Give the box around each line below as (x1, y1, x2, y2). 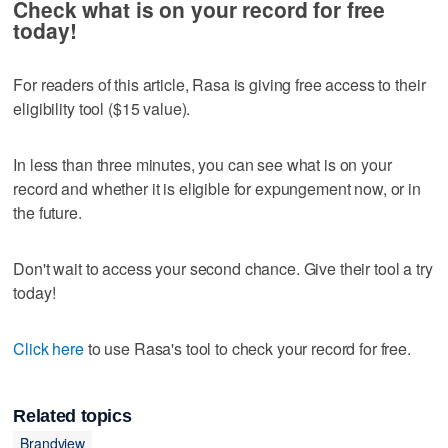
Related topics (13, 406, 132, 427)
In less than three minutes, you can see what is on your (13, 152, 392, 176)
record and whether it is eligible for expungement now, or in (13, 176, 421, 200)
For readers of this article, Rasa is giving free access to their (13, 72, 426, 96)
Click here (13, 336, 84, 360)
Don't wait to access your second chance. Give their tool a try (13, 256, 433, 280)
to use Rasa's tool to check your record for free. (83, 336, 411, 360)
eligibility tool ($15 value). (13, 96, 191, 120)
